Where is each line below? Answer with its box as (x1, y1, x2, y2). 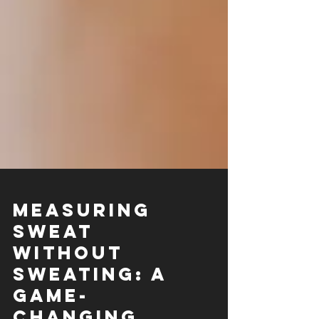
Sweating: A (13, 288, 167, 311)
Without (13, 267, 123, 290)
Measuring (13, 224, 151, 247)
